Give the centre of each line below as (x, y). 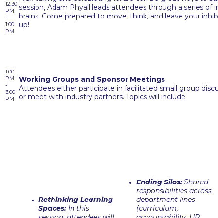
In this (78, 208)
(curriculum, (157, 208)
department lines (166, 200)
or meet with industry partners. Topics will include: (103, 97)
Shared (195, 182)
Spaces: (52, 208)
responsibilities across (174, 191)
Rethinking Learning (76, 200)
